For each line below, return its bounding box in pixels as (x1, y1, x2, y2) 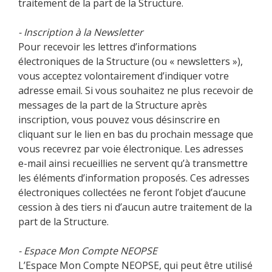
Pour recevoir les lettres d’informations (18, 39, 197, 53)
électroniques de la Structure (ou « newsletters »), (18, 54, 243, 68)
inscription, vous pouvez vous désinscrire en (18, 112, 220, 126)
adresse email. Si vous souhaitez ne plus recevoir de (18, 83, 253, 97)
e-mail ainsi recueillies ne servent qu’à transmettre (18, 156, 248, 170)
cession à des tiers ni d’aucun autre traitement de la (18, 200, 252, 214)
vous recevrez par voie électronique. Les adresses (18, 141, 243, 155)
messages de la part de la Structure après (18, 98, 207, 112)
